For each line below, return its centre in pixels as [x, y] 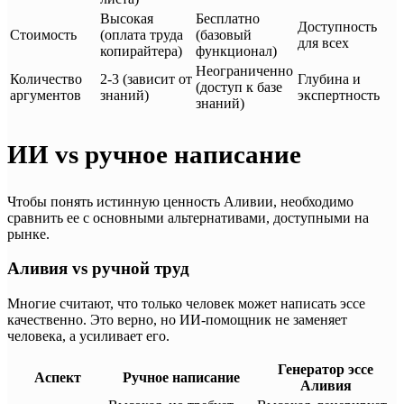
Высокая [127, 18]
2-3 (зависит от [146, 78]
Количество [46, 78]
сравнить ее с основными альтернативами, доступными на [188, 217]
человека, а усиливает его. [88, 336]
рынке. [28, 234]
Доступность [337, 26]
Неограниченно [244, 70]
